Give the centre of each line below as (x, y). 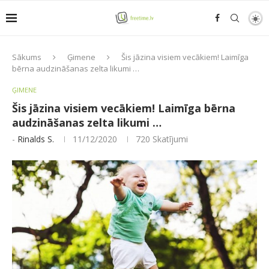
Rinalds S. (36, 139)
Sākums (27, 57)
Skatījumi (169, 139)
